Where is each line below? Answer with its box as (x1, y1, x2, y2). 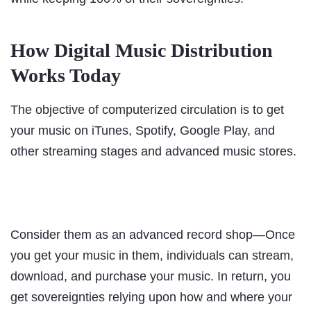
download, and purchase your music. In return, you (10, 269, 291, 284)
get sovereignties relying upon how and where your (10, 290, 292, 305)
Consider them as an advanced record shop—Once (10, 228, 295, 242)
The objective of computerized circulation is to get (10, 103, 284, 117)
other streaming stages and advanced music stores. (10, 144, 296, 159)
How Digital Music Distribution (10, 40, 273, 62)
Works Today (10, 65, 121, 87)
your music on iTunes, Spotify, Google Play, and (10, 124, 275, 138)
